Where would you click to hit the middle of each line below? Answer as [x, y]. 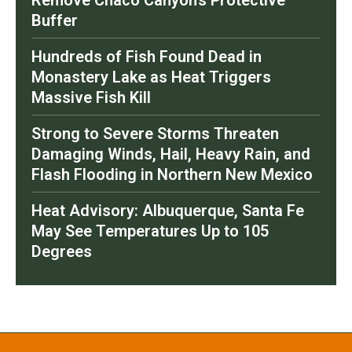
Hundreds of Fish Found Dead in [147, 56]
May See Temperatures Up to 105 [150, 231]
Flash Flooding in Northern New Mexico [172, 174]
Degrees [62, 251]
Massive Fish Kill [91, 97]
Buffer [55, 20]
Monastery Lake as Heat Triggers [151, 77]
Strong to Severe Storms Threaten [155, 133]
